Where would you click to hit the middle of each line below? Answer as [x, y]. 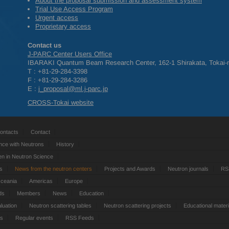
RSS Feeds [80, 217]
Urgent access [57, 18]
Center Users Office [82, 54]
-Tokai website [72, 102]
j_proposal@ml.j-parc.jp [73, 89]
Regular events [34, 217]
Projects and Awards [130, 168]
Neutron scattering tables [60, 205]
